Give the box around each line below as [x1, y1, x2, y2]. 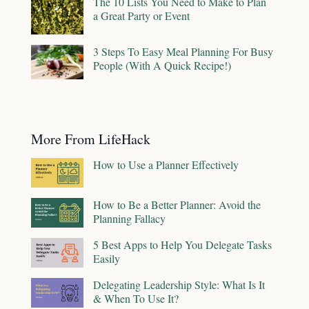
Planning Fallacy [93, 210, 166, 226]
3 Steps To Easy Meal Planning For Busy [93, 43, 273, 59]
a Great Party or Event [93, 8, 190, 23]
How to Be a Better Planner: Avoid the [93, 197, 261, 212]
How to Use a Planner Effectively [93, 157, 239, 172]
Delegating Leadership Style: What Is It [93, 277, 265, 292]
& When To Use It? [93, 290, 179, 306]
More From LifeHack [31, 129, 150, 148]
